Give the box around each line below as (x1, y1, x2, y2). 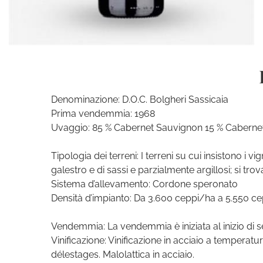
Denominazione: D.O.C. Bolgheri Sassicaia (51, 94, 228, 106)
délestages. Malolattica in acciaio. (51, 249, 194, 261)
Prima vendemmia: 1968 (51, 108, 155, 120)
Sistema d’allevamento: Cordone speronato (51, 178, 238, 190)
